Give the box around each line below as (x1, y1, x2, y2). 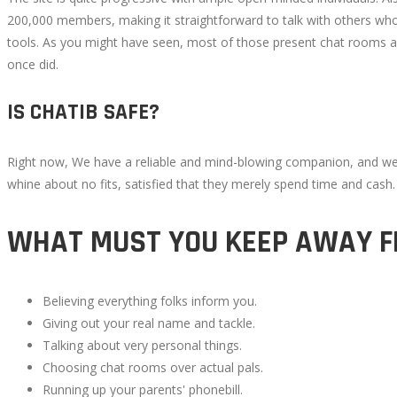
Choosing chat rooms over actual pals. (43, 359, 263, 377)
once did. (7, 56, 58, 73)
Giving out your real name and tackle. (43, 315, 255, 332)
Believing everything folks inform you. (43, 292, 257, 310)
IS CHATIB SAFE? (7, 98, 160, 127)
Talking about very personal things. (43, 337, 242, 354)
